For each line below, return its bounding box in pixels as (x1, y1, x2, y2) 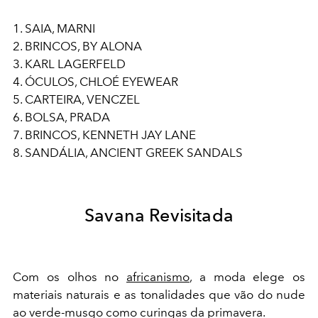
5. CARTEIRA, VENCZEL (13, 92, 140, 107)
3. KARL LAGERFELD (13, 57, 126, 72)
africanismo (126, 270, 190, 285)
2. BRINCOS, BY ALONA (13, 39, 142, 54)
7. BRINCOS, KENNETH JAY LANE (13, 128, 196, 143)
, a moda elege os (190, 270, 305, 285)
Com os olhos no (13, 270, 126, 285)
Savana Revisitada (84, 204, 234, 226)
